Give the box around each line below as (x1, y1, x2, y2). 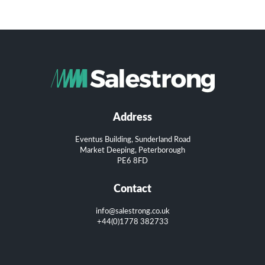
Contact (114, 183, 151, 194)
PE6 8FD (117, 157, 148, 164)
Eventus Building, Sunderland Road (75, 135, 190, 143)
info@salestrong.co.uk (95, 207, 170, 215)
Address (113, 112, 152, 122)
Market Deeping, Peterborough (80, 146, 185, 154)
